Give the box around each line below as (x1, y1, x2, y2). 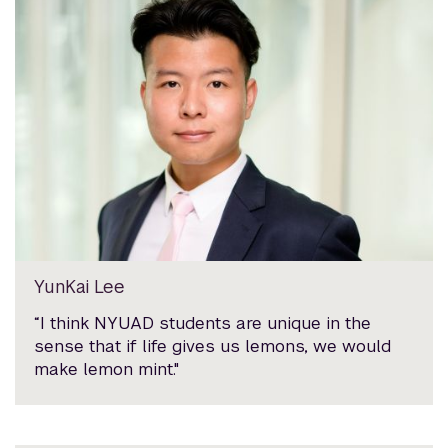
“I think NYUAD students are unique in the (34, 311, 372, 334)
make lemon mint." (34, 357, 180, 380)
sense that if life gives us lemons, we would (34, 334, 392, 357)
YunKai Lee (34, 274, 126, 298)
